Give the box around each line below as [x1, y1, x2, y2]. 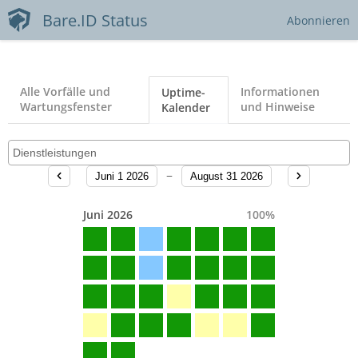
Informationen [240, 84, 320, 99]
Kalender [161, 100, 211, 115]
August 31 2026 [190, 170, 263, 182]
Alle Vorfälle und [20, 84, 110, 99]
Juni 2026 [83, 207, 133, 222]
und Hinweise [240, 99, 315, 114]
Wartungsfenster [20, 99, 112, 114]
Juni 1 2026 [95, 170, 149, 182]
